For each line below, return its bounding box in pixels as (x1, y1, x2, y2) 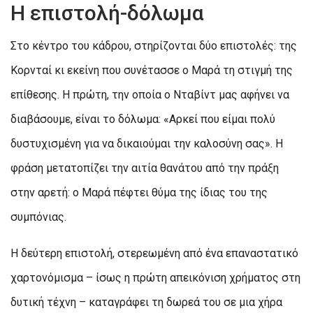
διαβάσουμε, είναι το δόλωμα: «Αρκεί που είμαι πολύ (10, 112, 275, 126)
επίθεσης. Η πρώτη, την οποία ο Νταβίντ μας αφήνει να (10, 87, 289, 101)
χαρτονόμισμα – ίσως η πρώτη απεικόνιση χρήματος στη (10, 270, 300, 284)
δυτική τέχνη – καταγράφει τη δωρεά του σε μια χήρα (10, 295, 282, 309)
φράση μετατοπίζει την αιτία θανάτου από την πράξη (10, 161, 279, 175)
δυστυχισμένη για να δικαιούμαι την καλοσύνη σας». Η (10, 136, 283, 150)
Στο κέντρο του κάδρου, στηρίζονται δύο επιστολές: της (10, 38, 297, 52)
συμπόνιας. (10, 210, 66, 224)
